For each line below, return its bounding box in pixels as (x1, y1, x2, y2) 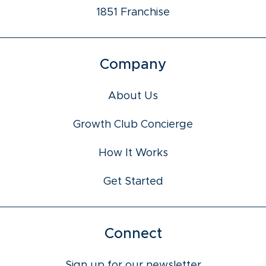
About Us (108, 90, 158, 102)
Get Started (103, 176, 163, 187)
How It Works (98, 147, 168, 159)
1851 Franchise (96, 7, 170, 18)
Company (100, 57, 166, 72)
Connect (104, 226, 162, 241)
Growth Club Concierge (73, 119, 193, 130)
